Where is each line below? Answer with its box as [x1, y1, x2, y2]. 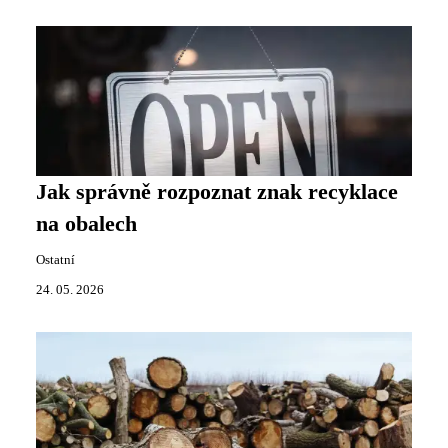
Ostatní [36, 252, 75, 267]
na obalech [36, 211, 137, 236]
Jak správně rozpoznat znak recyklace [36, 179, 398, 204]
